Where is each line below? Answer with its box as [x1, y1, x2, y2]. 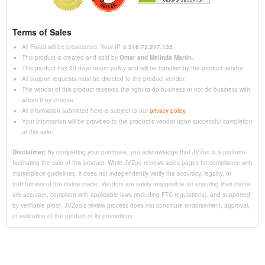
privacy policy [150, 106, 185, 115]
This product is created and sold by [22, 53, 119, 62]
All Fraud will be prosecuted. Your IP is [22, 42, 128, 51]
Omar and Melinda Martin [119, 53, 192, 62]
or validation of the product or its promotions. [12, 211, 134, 220]
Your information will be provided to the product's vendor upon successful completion [22, 117, 253, 125]
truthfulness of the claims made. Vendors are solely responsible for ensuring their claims [12, 179, 251, 188]
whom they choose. [22, 95, 75, 104]
